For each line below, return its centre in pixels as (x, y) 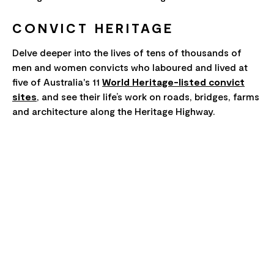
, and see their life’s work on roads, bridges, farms (148, 97)
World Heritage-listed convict (173, 82)
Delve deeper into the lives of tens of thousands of (127, 53)
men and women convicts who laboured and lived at (130, 67)
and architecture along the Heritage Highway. (114, 111)
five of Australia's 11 (57, 82)
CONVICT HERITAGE (93, 28)
